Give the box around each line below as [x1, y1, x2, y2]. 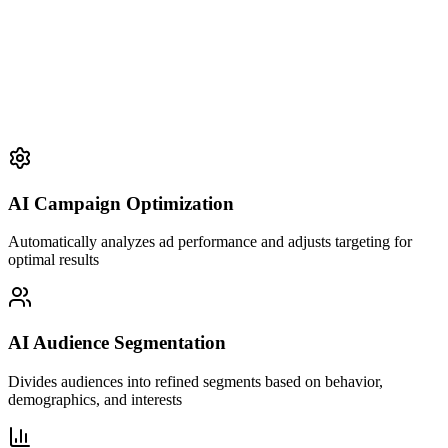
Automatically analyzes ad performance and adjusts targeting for [8, 233, 412, 251]
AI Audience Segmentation [8, 331, 226, 353]
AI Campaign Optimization [8, 192, 234, 214]
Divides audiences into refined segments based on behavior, [8, 372, 383, 390]
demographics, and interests [8, 390, 182, 408]
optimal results [8, 251, 99, 269]
